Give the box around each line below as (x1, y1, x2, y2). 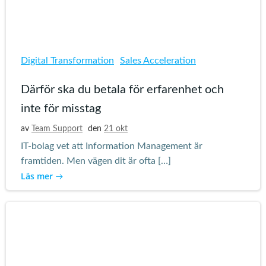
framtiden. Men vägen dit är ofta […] (21, 156, 171, 166)
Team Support (31, 125, 83, 133)
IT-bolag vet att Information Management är (21, 141, 202, 151)
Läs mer (21, 170, 53, 182)
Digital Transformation (21, 56, 114, 65)
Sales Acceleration (120, 56, 196, 65)
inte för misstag (21, 103, 101, 115)
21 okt (104, 125, 128, 133)
